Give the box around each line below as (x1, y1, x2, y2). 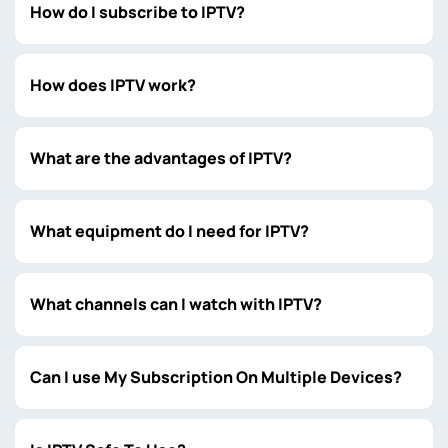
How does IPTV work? (30, 74, 196, 96)
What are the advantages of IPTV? (30, 147, 292, 169)
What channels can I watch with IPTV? (30, 293, 322, 315)
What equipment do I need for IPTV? (30, 220, 309, 242)
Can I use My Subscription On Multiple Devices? (30, 366, 402, 388)
